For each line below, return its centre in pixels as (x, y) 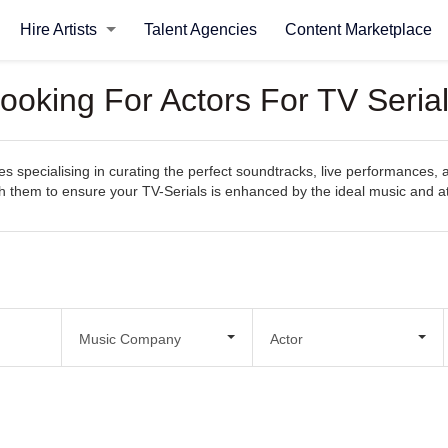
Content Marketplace (358, 29)
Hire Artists (60, 29)
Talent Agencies (200, 29)
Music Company (129, 338)
